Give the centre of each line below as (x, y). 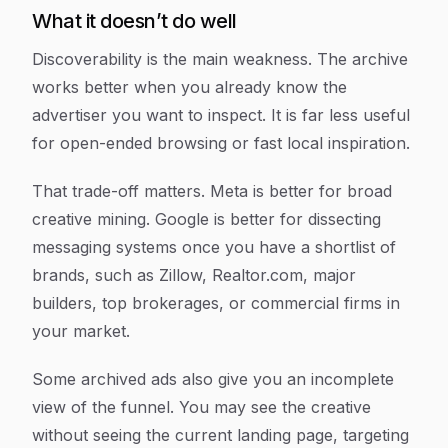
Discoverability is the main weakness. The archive (220, 59)
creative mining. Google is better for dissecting (206, 219)
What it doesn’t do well (134, 21)
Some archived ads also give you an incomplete (213, 379)
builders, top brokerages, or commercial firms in (216, 303)
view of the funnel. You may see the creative (201, 407)
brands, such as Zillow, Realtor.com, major (194, 275)
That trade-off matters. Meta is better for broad (212, 191)
